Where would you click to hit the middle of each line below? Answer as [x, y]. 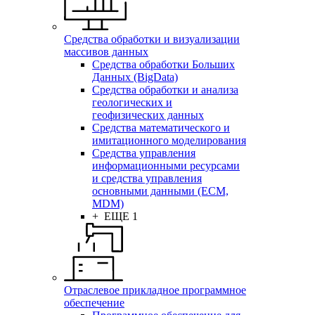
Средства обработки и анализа [165, 90]
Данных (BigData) [135, 77]
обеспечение [94, 303]
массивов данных [106, 52]
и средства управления [147, 179]
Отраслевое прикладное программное [155, 290]
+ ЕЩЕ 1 [115, 217]
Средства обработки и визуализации [152, 39]
